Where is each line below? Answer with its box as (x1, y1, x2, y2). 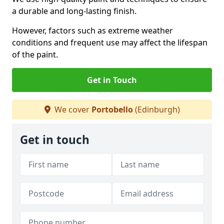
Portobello (91, 104, 133, 115)
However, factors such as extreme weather (12, 25, 173, 36)
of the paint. (12, 49, 58, 60)
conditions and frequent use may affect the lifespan (12, 37, 207, 48)
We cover (52, 104, 91, 115)
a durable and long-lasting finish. (12, 5, 136, 16)
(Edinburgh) (132, 104, 180, 115)
